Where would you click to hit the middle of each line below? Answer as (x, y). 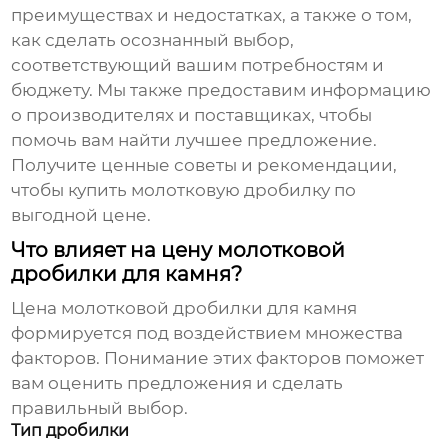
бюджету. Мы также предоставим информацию (221, 90)
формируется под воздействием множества (207, 333)
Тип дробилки (70, 431)
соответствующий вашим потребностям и (198, 65)
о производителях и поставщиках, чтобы (192, 115)
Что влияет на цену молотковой (178, 250)
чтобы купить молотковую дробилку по (184, 190)
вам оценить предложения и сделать (177, 383)
